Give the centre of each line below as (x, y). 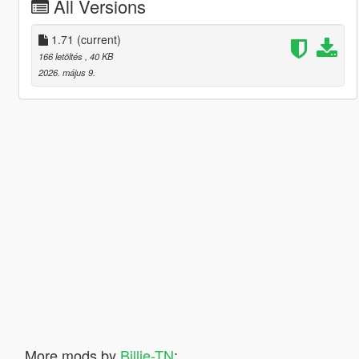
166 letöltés (61, 56)
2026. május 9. (67, 72)
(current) (99, 39)
